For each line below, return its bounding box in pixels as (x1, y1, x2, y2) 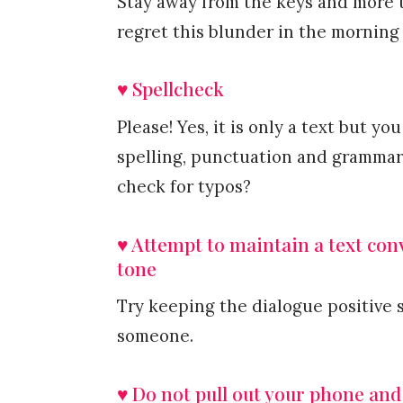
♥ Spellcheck (117, 76, 224, 102)
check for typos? (117, 175, 251, 198)
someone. (117, 325, 193, 347)
